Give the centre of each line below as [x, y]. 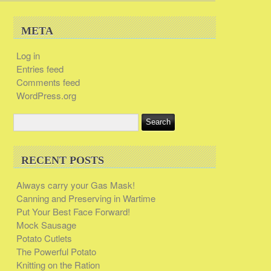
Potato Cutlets [44, 238]
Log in [28, 56]
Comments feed [48, 82]
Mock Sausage [46, 224]
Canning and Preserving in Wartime [86, 198]
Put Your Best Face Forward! [73, 211]
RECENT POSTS [63, 160]
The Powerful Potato [56, 251]
